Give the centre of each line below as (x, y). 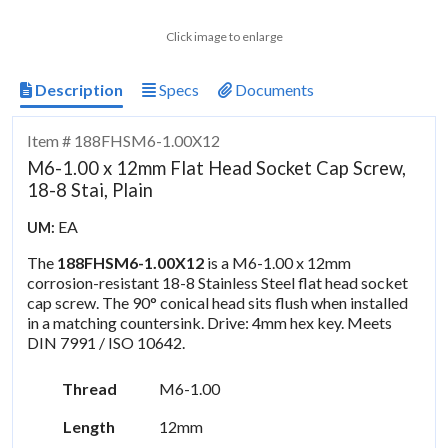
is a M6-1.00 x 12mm (278, 263)
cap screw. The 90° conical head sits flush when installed (218, 303)
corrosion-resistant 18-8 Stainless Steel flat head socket (218, 283)
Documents (273, 89)
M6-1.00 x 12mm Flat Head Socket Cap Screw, (217, 168)
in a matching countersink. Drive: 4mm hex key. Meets (210, 323)
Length (89, 427)
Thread (89, 389)
